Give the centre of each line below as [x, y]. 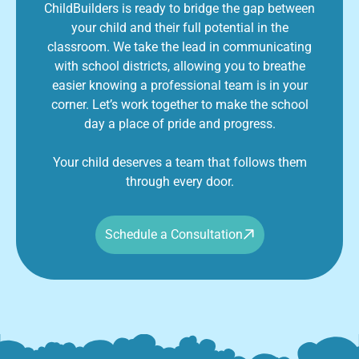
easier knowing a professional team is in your [179, 85]
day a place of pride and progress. [179, 123]
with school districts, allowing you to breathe [179, 66]
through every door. [179, 181]
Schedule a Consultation [173, 234]
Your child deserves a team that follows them [179, 162]
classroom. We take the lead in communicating [179, 46]
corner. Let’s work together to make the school [179, 104]
